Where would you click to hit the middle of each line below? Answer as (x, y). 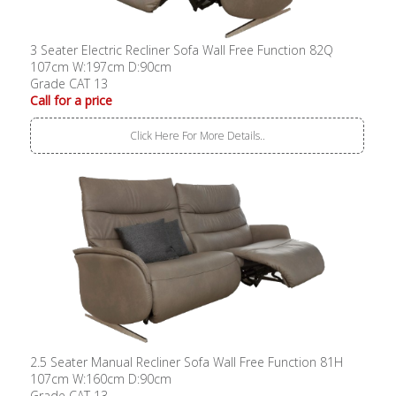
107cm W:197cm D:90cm (101, 67)
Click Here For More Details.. (197, 136)
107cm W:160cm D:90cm (101, 379)
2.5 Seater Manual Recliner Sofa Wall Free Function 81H (187, 362)
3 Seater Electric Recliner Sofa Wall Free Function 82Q (182, 50)
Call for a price (72, 101)
